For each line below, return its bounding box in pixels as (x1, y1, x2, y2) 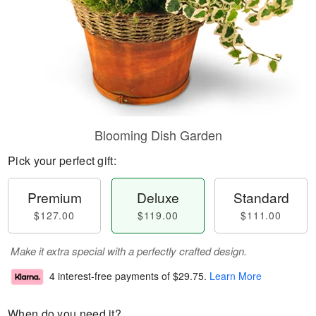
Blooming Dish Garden (94, 126, 222, 144)
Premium (27, 188, 82, 207)
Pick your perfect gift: (8, 152, 116, 169)
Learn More (209, 269, 262, 284)
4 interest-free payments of (49, 269, 173, 284)
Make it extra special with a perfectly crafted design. (11, 243, 247, 258)
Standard (233, 188, 289, 207)
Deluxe (136, 188, 179, 207)
